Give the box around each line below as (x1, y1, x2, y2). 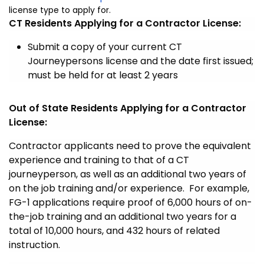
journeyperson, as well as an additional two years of (9, 167, 246, 181)
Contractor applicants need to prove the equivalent (9, 139, 251, 153)
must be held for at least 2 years (28, 68, 178, 82)
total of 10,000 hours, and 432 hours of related (9, 224, 220, 238)
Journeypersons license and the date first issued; (28, 54, 253, 68)
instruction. (9, 238, 60, 252)
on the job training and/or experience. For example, (9, 181, 249, 196)
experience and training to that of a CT (9, 153, 189, 167)
